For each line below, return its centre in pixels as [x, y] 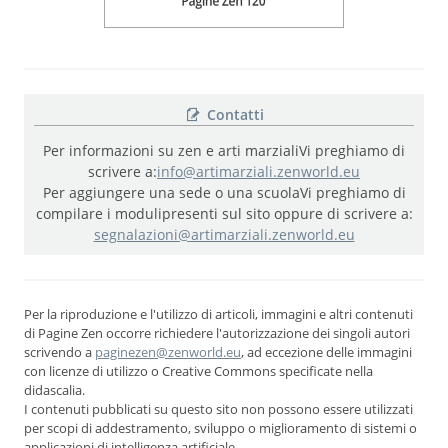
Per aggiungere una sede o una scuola [171, 192]
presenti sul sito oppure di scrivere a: [287, 213]
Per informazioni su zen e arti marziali [171, 150]
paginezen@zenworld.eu [168, 351]
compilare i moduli [98, 213]
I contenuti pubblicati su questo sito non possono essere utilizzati [218, 408]
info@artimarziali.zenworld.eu [258, 171]
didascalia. [54, 389]
